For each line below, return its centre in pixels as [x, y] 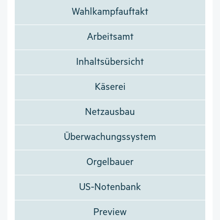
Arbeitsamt [110, 37]
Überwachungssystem [110, 137]
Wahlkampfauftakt [110, 12]
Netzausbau [110, 112]
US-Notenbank [110, 188]
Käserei [110, 87]
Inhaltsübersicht [110, 62]
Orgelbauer [110, 163]
